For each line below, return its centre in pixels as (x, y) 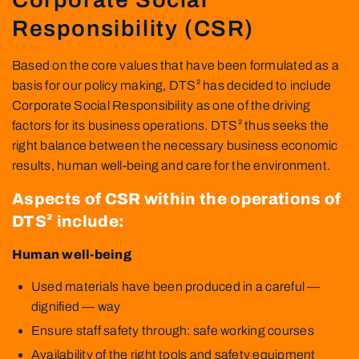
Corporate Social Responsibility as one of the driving (161, 105)
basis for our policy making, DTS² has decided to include (172, 85)
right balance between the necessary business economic (175, 145)
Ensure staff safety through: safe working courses (173, 330)
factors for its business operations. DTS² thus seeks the (171, 125)
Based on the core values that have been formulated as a (176, 65)
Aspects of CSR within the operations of (177, 198)
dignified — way (76, 306)
